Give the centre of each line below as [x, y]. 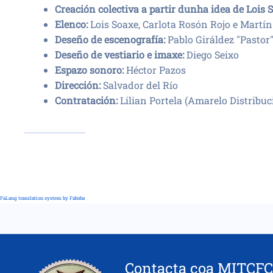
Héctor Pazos [155, 70]
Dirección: [78, 85]
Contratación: [86, 100]
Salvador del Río [139, 85]
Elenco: [73, 24]
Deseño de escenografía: [110, 39]
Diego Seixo [211, 55]
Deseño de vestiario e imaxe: [119, 55]
